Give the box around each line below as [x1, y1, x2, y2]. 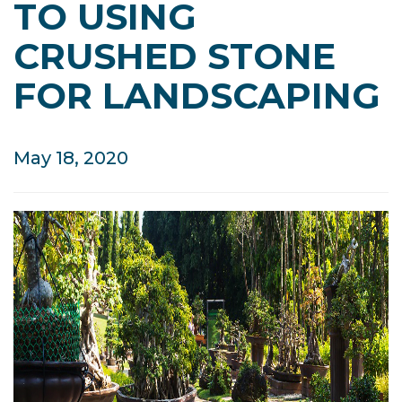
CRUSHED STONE [13, 34, 336, 79]
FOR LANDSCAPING [13, 74, 380, 118]
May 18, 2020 [13, 147, 128, 170]
